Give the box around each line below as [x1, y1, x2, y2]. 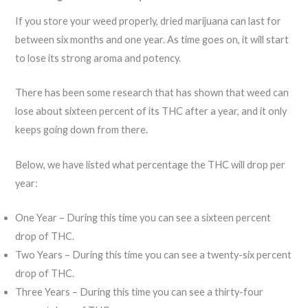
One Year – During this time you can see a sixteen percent [15, 211, 272, 223]
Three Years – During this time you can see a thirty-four [15, 285, 264, 298]
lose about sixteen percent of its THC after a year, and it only [15, 105, 287, 118]
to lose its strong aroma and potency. [15, 52, 181, 64]
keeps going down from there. [15, 124, 151, 136]
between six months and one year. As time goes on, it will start [15, 33, 289, 45]
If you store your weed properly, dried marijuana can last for [15, 14, 282, 27]
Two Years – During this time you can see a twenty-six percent [15, 248, 292, 261]
